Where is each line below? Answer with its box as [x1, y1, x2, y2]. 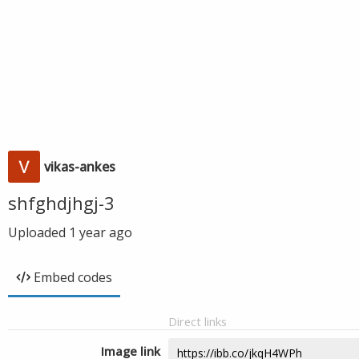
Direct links [168, 313, 227, 329]
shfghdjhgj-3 [8, 191, 115, 215]
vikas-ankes [44, 158, 115, 175]
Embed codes [34, 268, 112, 286]
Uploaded [8, 224, 69, 241]
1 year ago [69, 224, 132, 241]
